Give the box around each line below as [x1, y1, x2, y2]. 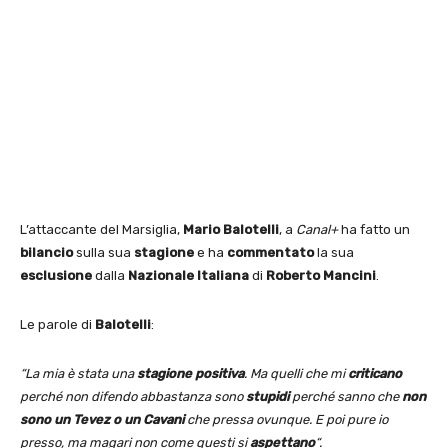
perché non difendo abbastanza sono [20, 389, 246, 405]
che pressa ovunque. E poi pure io [184, 412, 388, 428]
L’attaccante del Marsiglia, [20, 222, 183, 238]
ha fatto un [338, 222, 410, 238]
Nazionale [128, 268, 194, 284]
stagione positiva [137, 366, 244, 382]
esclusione [20, 268, 92, 284]
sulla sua [73, 245, 134, 261]
